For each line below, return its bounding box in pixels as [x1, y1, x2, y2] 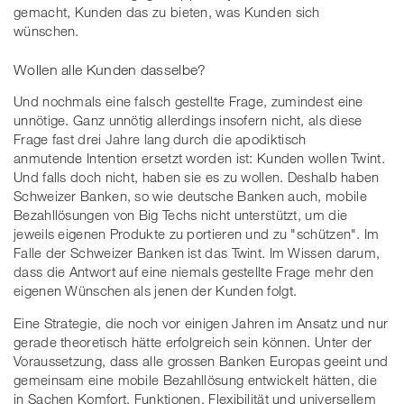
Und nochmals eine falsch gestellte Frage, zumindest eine [14, 93, 363, 110]
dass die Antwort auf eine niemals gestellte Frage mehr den [14, 263, 374, 280]
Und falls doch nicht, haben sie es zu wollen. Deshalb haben [14, 169, 380, 186]
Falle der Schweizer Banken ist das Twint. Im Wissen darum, [14, 244, 381, 262]
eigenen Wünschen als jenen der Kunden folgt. [14, 282, 298, 299]
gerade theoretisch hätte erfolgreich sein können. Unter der [14, 334, 372, 351]
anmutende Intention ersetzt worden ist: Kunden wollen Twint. [14, 150, 385, 167]
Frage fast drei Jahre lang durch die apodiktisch [14, 131, 307, 148]
